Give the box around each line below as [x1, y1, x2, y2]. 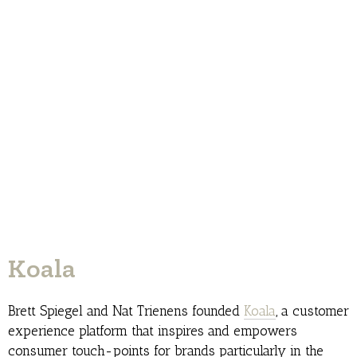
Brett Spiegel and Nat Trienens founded [8, 303, 244, 320]
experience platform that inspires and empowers [8, 323, 297, 339]
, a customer [276, 303, 349, 320]
